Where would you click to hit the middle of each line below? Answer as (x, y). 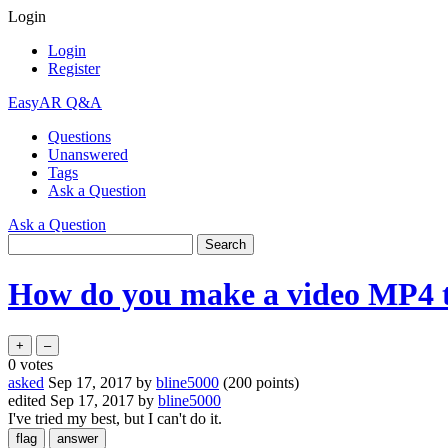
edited (27, 400)
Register (74, 68)
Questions (79, 136)
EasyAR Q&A (55, 102)
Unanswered (88, 154)
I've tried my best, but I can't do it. (115, 418)
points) (275, 382)
